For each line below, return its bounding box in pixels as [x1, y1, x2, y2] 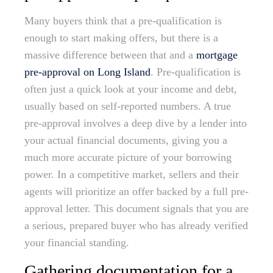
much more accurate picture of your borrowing [24, 151, 232, 164]
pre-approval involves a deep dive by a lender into [24, 117, 247, 130]
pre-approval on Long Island [24, 66, 151, 79]
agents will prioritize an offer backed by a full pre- [24, 185, 249, 198]
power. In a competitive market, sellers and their [24, 168, 239, 181]
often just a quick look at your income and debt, [24, 83, 237, 96]
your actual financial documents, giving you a [24, 134, 227, 147]
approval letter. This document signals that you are [24, 202, 249, 215]
